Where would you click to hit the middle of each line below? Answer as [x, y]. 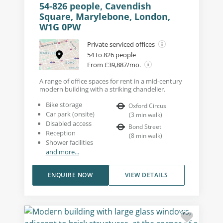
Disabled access [68, 123]
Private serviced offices [121, 44]
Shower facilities [69, 142]
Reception [60, 133]
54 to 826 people [111, 55]
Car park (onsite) [70, 114]
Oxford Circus [147, 106]
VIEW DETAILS [146, 175]
